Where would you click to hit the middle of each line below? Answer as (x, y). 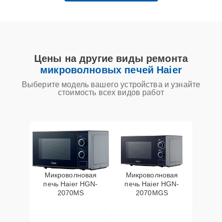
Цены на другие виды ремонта (111, 58)
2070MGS (152, 193)
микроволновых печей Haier (111, 70)
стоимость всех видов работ (111, 92)
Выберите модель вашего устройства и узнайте (111, 84)
